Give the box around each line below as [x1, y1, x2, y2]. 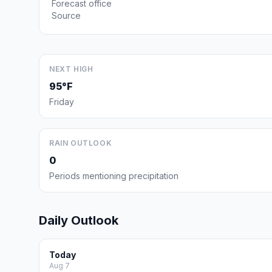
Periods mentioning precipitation [49, 171, 178, 181]
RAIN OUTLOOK [49, 138, 112, 148]
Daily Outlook [39, 213, 118, 228]
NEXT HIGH [49, 64, 93, 73]
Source [52, 10, 81, 21]
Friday [49, 97, 74, 107]
